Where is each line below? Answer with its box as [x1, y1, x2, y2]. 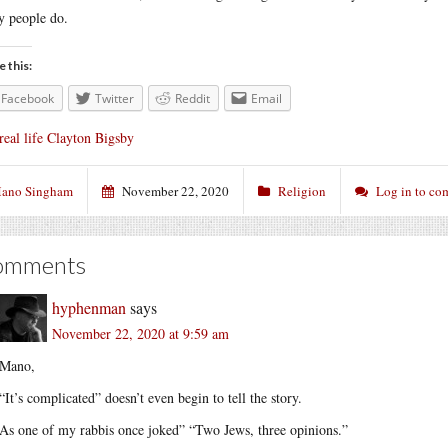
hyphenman [52, 296, 126, 318]
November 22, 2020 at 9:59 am [52, 323, 229, 343]
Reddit [175, 90, 210, 107]
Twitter [95, 90, 134, 107]
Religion [278, 181, 326, 200]
